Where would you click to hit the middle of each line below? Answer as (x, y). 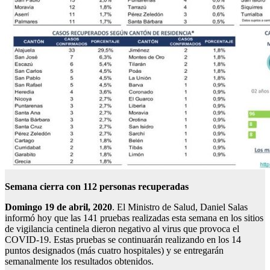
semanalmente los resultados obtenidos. (79, 262)
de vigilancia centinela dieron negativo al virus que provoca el (122, 229)
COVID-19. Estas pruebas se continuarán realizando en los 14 (123, 240)
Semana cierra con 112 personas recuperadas (97, 187)
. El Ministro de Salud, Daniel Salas (180, 207)
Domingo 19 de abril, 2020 (58, 207)
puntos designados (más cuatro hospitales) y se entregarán (114, 251)
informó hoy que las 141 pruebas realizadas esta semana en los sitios (134, 218)
